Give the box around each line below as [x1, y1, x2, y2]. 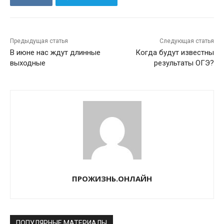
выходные [10, 58, 45, 68]
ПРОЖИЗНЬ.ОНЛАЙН [72, 173, 152, 184]
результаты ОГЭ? [153, 58, 214, 68]
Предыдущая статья [10, 37, 68, 45]
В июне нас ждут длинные [10, 48, 100, 57]
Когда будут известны [135, 48, 214, 57]
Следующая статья [159, 37, 214, 45]
